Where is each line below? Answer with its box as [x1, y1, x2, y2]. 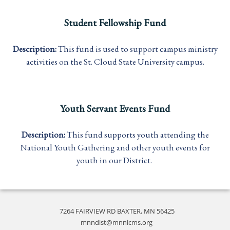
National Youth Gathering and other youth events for [20, 142, 210, 154]
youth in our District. [76, 155, 154, 166]
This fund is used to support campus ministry [57, 43, 218, 54]
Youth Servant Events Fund [60, 102, 170, 116]
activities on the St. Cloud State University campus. [26, 55, 204, 67]
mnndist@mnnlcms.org [80, 218, 152, 227]
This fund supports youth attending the [66, 129, 209, 141]
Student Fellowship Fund [64, 15, 166, 29]
